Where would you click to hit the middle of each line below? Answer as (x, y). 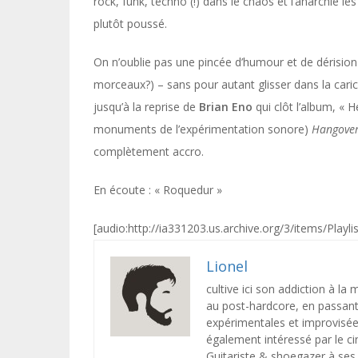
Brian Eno (226, 107)
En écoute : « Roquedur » (158, 190)
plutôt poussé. (130, 24)
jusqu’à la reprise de (146, 107)
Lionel (227, 266)
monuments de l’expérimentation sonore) (203, 129)
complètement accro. (149, 151)
